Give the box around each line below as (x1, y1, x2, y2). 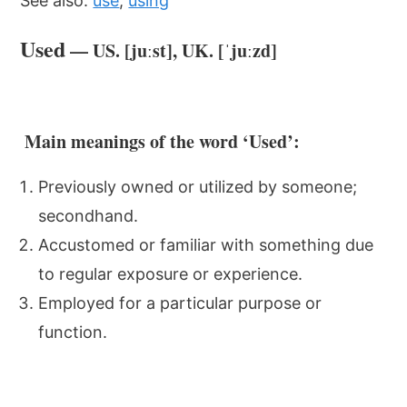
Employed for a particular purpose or (38, 293, 323, 313)
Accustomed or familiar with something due (38, 235, 374, 254)
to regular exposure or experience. (38, 264, 303, 283)
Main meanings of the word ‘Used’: (20, 128, 301, 154)
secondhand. (38, 206, 139, 225)
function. (38, 323, 108, 342)
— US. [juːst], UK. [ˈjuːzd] (65, 37, 278, 64)
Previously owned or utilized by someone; (38, 177, 358, 196)
